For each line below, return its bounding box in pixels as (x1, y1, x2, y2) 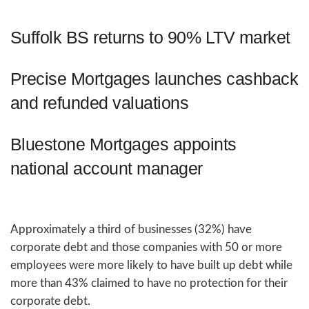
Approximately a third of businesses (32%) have (10, 223, 252, 236)
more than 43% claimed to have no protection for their (10, 277, 288, 290)
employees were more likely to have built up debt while (10, 259, 292, 272)
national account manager (10, 158, 203, 178)
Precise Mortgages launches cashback (10, 68, 299, 88)
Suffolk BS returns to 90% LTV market (10, 27, 290, 47)
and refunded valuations (10, 92, 189, 112)
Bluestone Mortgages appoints (10, 134, 237, 154)
